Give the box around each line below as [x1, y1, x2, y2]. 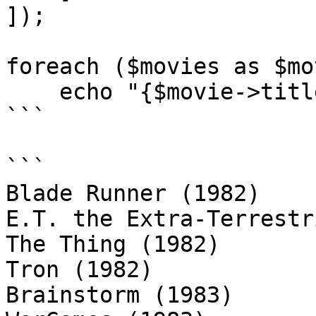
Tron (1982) [6, 257, 153, 282]
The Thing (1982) [6, 231, 220, 257]
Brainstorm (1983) [6, 282, 233, 308]
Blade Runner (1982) [6, 181, 260, 206]
